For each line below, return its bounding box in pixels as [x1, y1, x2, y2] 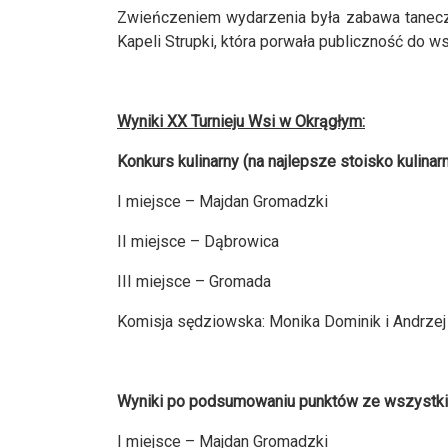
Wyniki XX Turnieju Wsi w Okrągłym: [117, 112, 365, 132]
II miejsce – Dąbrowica [117, 232, 279, 252]
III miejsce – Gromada [117, 272, 271, 292]
